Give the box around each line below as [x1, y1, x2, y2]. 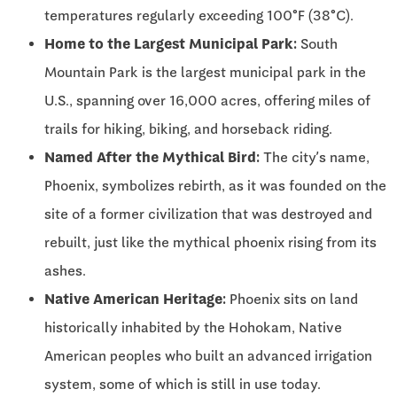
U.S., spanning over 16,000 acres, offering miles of [44, 91, 370, 109]
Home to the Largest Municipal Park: [44, 35, 297, 52]
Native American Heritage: [44, 290, 226, 307]
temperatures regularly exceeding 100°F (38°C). [44, 6, 354, 24]
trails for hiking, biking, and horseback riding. [44, 120, 332, 137]
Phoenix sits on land [226, 290, 358, 307]
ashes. [44, 261, 86, 279]
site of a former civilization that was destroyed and [44, 205, 372, 222]
